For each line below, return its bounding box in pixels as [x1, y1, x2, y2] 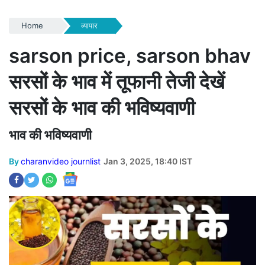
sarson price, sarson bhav [9, 43, 251, 67]
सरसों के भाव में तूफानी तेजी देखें [9, 69, 225, 93]
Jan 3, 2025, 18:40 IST [104, 156, 192, 166]
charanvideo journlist [21, 156, 101, 166]
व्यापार [80, 20, 98, 30]
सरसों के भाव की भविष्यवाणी [9, 95, 195, 119]
